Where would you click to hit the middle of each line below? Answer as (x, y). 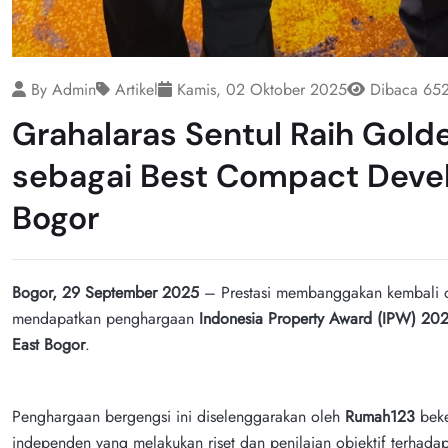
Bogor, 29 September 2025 (105, 292)
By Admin (61, 89)
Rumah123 (380, 416)
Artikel (134, 89)
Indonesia (233, 318)
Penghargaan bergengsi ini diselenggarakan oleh (178, 416)
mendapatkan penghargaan (105, 318)
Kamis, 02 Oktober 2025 (259, 89)
